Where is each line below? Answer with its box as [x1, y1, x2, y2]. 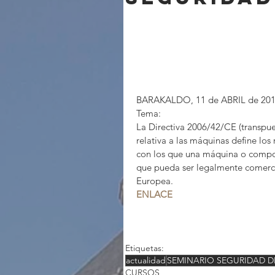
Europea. [136, 175, 173, 187]
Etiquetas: [125, 242, 164, 254]
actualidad [126, 255, 166, 266]
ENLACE [136, 188, 172, 201]
